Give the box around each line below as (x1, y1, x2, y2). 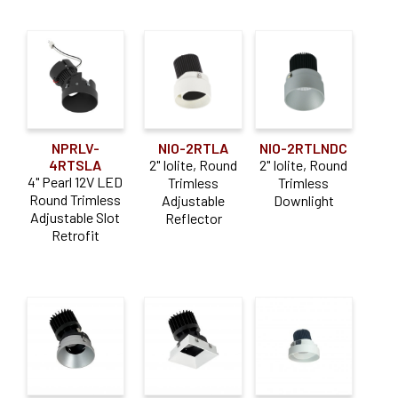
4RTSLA (49, 155, 102, 173)
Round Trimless (29, 190, 122, 208)
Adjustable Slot (30, 208, 121, 226)
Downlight (273, 191, 334, 209)
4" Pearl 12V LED (28, 172, 123, 190)
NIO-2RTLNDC (259, 139, 348, 156)
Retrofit (51, 226, 99, 243)
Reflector (164, 209, 222, 227)
